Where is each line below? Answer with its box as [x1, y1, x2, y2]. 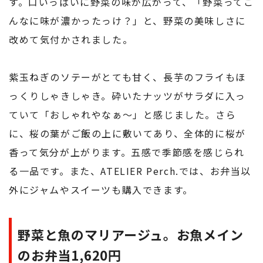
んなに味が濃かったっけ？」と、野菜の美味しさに [9, 13, 246, 28]
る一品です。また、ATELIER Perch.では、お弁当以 [9, 163, 251, 178]
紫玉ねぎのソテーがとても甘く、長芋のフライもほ [9, 69, 246, 84]
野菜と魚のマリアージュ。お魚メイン [18, 224, 244, 244]
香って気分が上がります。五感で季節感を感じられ [9, 144, 245, 159]
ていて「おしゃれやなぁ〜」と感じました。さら [9, 107, 237, 122]
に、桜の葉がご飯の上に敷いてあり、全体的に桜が [9, 126, 246, 140]
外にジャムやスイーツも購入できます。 [9, 182, 193, 197]
